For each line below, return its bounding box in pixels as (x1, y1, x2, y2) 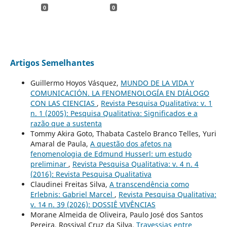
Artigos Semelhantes (10, 57, 94, 68)
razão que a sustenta (30, 118, 102, 128)
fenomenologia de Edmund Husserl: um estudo (30, 148, 192, 159)
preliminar (30, 159, 68, 169)
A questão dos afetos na (90, 138, 172, 148)
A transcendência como (109, 179, 189, 189)
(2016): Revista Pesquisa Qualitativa (30, 169, 152, 179)
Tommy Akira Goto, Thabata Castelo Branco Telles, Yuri (30, 128, 216, 138)
